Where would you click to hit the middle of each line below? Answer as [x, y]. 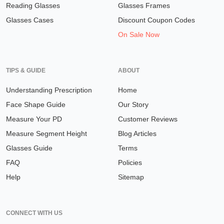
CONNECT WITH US [34, 213]
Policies [130, 163]
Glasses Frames [144, 6]
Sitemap [131, 177]
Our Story [133, 105]
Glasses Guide [29, 148]
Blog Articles [137, 134]
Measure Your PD [34, 119]
